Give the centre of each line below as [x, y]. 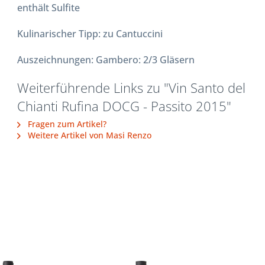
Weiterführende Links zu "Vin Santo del [132, 88]
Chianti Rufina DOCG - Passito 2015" [125, 106]
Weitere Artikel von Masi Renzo [89, 135]
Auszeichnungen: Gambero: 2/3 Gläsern [106, 59]
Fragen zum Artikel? [66, 124]
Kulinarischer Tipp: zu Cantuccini [90, 33]
